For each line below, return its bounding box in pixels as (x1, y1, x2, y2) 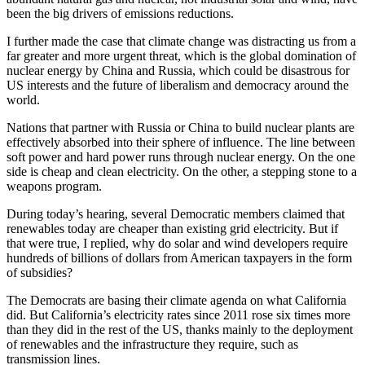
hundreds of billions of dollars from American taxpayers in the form (7, 251, 352, 266)
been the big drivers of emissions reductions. (7, 7, 234, 21)
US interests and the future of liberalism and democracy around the (7, 78, 349, 93)
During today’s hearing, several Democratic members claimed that (7, 207, 345, 222)
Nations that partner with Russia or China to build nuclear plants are (7, 121, 354, 135)
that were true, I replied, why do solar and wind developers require (7, 236, 348, 251)
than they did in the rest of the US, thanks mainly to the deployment (7, 323, 353, 337)
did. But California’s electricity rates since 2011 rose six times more (7, 308, 350, 323)
